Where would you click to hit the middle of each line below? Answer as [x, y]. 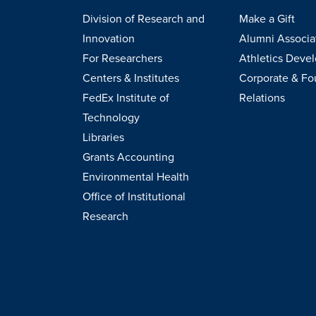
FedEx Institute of [126, 98]
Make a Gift [267, 19]
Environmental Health [136, 177]
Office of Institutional [134, 196]
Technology [111, 117]
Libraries [103, 137]
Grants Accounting [128, 157]
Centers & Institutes [131, 78]
